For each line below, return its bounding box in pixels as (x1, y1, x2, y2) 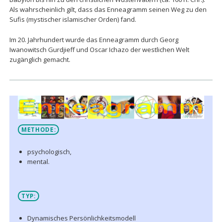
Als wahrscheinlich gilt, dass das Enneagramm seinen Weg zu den (9, 4, 207, 14)
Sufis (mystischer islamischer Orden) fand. (9, 14, 136, 24)
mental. (27, 157, 50, 166)
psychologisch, (27, 147, 71, 156)
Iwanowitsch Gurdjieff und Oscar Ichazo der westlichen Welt (9, 45, 189, 54)
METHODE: (21, 125, 56, 134)
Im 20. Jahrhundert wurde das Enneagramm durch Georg (9, 35, 178, 44)
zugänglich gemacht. (9, 55, 70, 64)
